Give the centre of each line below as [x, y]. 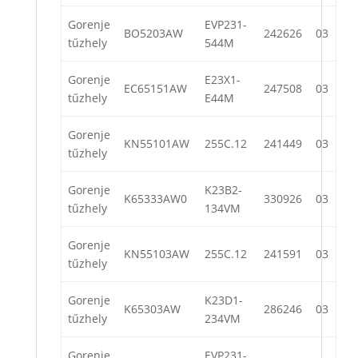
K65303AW [152, 309]
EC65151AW [155, 89]
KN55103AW [157, 254]
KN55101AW [157, 144]
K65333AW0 [155, 199]
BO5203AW [153, 34]
